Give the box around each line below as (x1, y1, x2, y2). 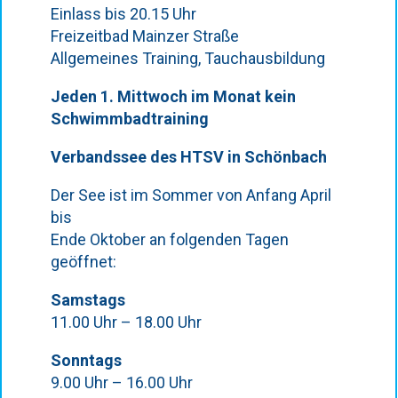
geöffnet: (50, 252, 116, 271)
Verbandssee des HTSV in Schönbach (50, 147, 327, 166)
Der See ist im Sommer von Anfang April (50, 186, 331, 204)
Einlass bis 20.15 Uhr (50, 4, 196, 23)
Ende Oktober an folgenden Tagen (50, 230, 289, 249)
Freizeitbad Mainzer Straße (50, 27, 239, 45)
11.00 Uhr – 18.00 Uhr (50, 313, 202, 331)
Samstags (50, 291, 125, 309)
